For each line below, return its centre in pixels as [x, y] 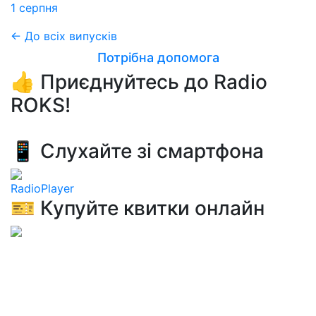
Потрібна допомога [158, 57]
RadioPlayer [42, 188]
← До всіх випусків [64, 36]
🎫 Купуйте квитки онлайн [138, 208]
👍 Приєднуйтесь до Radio [139, 82]
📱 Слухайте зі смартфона [137, 151]
